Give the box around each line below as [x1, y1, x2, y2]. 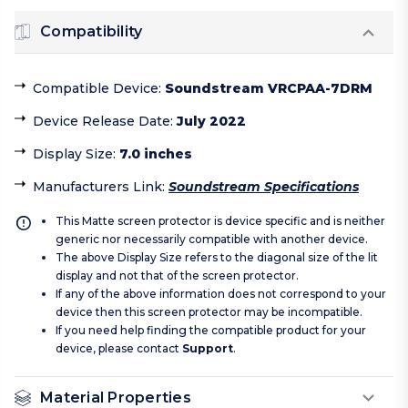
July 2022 [177, 113, 246, 130]
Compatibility [40, 23, 143, 41]
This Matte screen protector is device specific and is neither [56, 214, 385, 229]
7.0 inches [119, 146, 192, 163]
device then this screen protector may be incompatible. [56, 305, 362, 320]
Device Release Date [33, 113, 170, 130]
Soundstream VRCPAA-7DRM [165, 80, 372, 97]
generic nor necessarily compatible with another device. [56, 232, 368, 247]
